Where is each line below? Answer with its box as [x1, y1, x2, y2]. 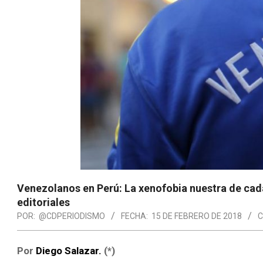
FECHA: [121, 211, 148, 221]
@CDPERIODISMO [39, 211, 105, 221]
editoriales [17, 195, 70, 208]
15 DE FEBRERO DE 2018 [151, 211, 242, 221]
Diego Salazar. [36, 244, 102, 257]
